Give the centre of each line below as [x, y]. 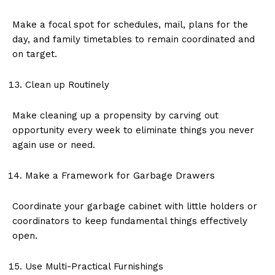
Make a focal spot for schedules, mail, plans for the [130, 24]
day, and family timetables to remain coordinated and [134, 39]
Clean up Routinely [67, 84]
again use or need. [54, 145]
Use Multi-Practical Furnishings [94, 266]
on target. [35, 54]
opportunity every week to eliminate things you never [133, 130]
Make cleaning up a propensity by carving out [115, 115]
